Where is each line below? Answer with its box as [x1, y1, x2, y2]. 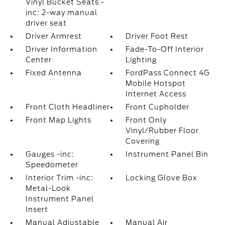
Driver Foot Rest [126, 32, 189, 41]
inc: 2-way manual [25, 9, 97, 17]
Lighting [126, 56, 157, 64]
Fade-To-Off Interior [126, 45, 204, 54]
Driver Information [25, 45, 97, 54]
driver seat [25, 19, 67, 28]
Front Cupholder [126, 103, 190, 111]
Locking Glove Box [126, 174, 198, 182]
